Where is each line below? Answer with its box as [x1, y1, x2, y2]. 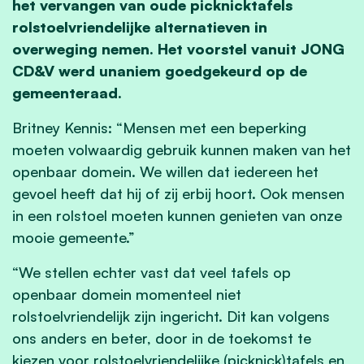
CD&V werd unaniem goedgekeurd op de [12, 61, 307, 80]
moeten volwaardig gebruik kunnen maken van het [12, 140, 351, 158]
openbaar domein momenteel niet [12, 284, 241, 303]
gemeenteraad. [12, 83, 122, 102]
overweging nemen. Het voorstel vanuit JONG [12, 39, 344, 58]
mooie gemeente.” [12, 227, 135, 246]
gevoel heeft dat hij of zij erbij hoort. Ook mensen [12, 184, 344, 202]
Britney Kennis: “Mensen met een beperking [12, 118, 306, 136]
